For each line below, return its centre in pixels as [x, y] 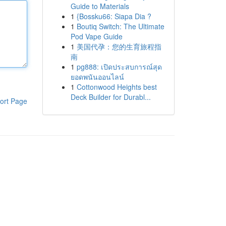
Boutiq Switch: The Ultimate [120, 26]
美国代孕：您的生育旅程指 [119, 46]
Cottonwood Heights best [117, 87]
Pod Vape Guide [96, 36]
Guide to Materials [100, 6]
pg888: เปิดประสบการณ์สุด [119, 67]
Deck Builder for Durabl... [110, 97]
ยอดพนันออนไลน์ [97, 77]
